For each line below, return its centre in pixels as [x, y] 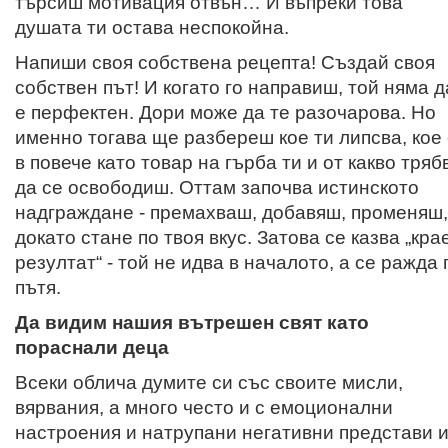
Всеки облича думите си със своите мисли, [209, 382]
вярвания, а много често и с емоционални [204, 407]
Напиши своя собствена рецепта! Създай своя [225, 62]
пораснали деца [92, 347]
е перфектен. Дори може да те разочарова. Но [225, 112]
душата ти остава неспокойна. [152, 27]
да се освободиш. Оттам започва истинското [217, 187]
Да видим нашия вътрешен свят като [192, 322]
